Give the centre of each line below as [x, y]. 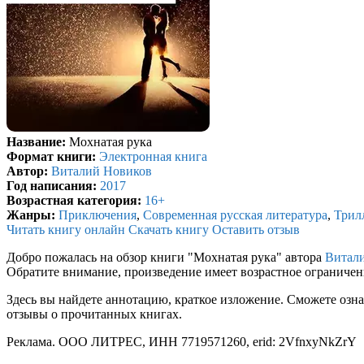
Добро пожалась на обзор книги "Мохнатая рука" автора [166, 258]
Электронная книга [153, 157]
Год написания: [52, 186]
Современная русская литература [235, 215]
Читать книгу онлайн [66, 230]
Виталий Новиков [102, 171]
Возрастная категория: [74, 201]
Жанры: [31, 215]
